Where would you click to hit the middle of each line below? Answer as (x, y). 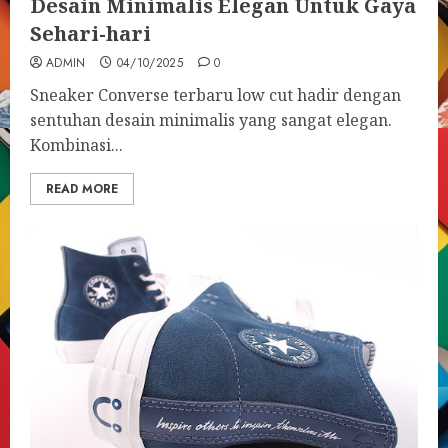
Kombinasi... (76, 145)
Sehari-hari (90, 33)
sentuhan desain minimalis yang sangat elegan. (211, 120)
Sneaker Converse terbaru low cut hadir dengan (215, 95)
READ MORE (82, 189)
